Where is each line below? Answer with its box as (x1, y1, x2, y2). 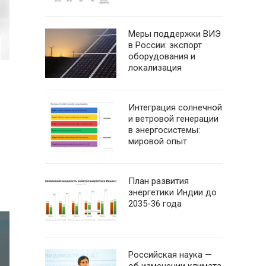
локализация (128, 62, 182, 73)
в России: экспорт (128, 40, 202, 50)
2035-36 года (128, 198, 182, 209)
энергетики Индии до (128, 187, 217, 198)
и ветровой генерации (128, 113, 218, 124)
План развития (128, 176, 189, 186)
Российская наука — (128, 249, 212, 260)
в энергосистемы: (128, 125, 200, 135)
